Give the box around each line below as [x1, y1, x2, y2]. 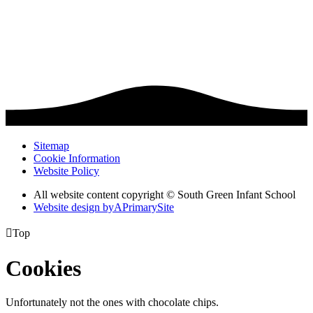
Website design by [34, 201, 114, 214]
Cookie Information [34, 152, 120, 165]
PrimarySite [122, 201, 174, 214]
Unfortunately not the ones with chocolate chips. [6, 296, 219, 309]
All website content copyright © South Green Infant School [34, 189, 296, 201]
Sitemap [34, 140, 69, 152]
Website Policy [34, 165, 99, 177]
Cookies [6, 255, 81, 281]
